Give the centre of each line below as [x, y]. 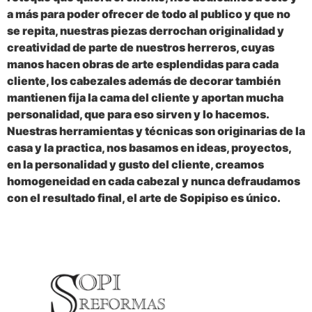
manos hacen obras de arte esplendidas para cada [143, 64]
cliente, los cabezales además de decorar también [144, 81]
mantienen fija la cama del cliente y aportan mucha [145, 98]
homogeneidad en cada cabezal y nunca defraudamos [154, 181]
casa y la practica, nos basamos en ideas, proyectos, [149, 148]
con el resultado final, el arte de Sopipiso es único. [144, 198]
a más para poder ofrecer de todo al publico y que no [149, 14]
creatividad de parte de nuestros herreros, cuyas [141, 48]
